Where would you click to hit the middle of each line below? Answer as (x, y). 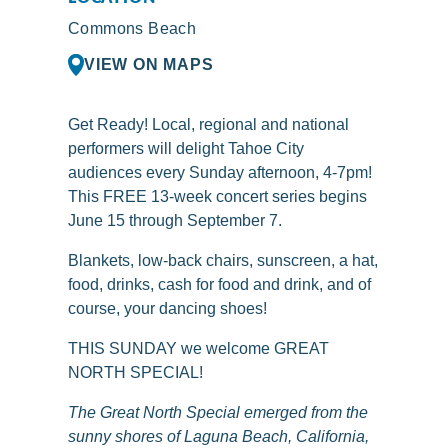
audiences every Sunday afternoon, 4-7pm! (220, 172)
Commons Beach (132, 28)
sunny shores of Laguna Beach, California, (218, 436)
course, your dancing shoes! (167, 308)
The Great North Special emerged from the (218, 412)
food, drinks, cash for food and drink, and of (219, 284)
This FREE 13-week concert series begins (217, 196)
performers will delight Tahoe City (186, 148)
